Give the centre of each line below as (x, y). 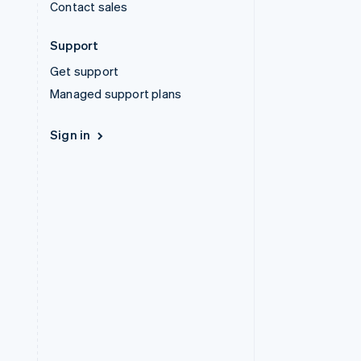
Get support (85, 71)
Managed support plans (116, 94)
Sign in (71, 135)
